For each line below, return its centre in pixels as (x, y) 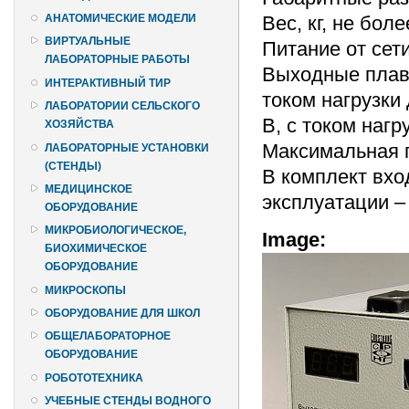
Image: (297, 239)
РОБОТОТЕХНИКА (94, 378)
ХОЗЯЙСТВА (79, 125)
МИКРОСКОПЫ (85, 290)
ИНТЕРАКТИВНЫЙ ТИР (108, 83)
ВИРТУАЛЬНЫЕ (88, 42)
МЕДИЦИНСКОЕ (89, 189)
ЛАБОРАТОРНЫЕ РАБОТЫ (117, 60)
